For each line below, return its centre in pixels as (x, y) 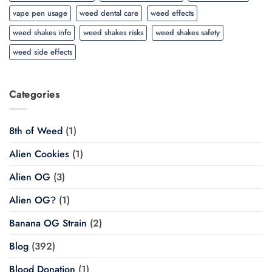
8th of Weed (36, 131)
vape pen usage (40, 13)
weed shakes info (42, 32)
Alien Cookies (39, 154)
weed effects (172, 13)
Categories (35, 94)
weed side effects (42, 52)
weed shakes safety (188, 32)
